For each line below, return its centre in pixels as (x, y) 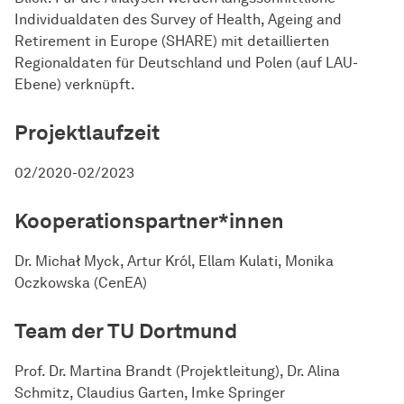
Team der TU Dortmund (126, 331)
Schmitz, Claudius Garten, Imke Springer (150, 393)
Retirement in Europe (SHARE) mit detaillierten (172, 41)
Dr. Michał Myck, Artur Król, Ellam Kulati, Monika (174, 262)
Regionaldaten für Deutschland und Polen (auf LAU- (186, 63)
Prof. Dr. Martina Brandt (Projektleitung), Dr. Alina (177, 372)
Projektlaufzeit (87, 133)
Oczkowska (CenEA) (81, 283)
